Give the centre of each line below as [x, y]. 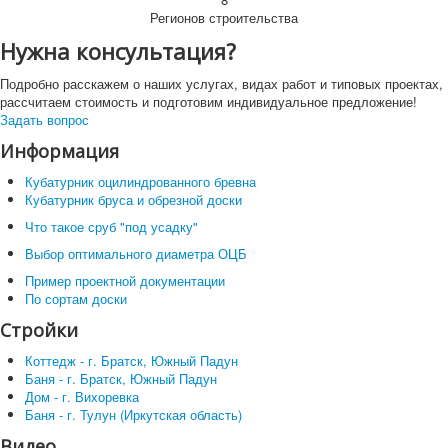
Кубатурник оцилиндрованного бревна [140, 181]
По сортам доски [76, 298]
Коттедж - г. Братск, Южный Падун [131, 360]
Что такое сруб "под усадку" [111, 226]
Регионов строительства [224, 17]
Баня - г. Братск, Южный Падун [121, 378]
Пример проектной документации [125, 280]
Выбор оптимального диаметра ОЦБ [136, 253]
